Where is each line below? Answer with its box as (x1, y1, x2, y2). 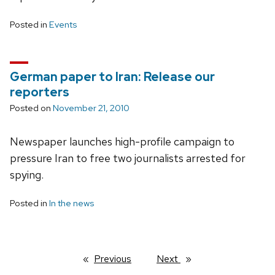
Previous (94, 252, 131, 265)
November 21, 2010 (53, 101, 130, 114)
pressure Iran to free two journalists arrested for (10, 150, 246, 165)
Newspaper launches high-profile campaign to (10, 134, 234, 149)
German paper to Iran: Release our (10, 68, 215, 85)
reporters (10, 83, 69, 100)
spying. (10, 167, 44, 182)
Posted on (10, 101, 53, 114)
